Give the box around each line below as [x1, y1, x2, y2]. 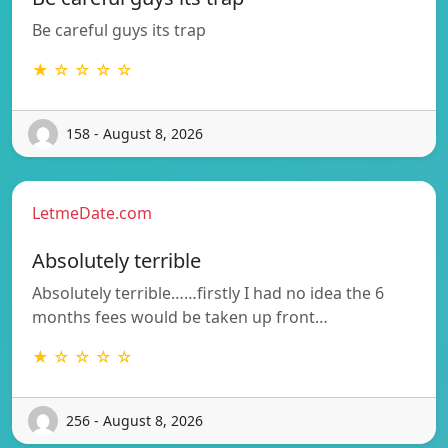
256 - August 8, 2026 [66, 411, 203, 431]
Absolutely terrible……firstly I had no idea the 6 [32, 281, 384, 304]
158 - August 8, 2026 [66, 124, 203, 144]
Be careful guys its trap [32, 18, 206, 41]
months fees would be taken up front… [32, 305, 328, 328]
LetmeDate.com [32, 201, 152, 224]
